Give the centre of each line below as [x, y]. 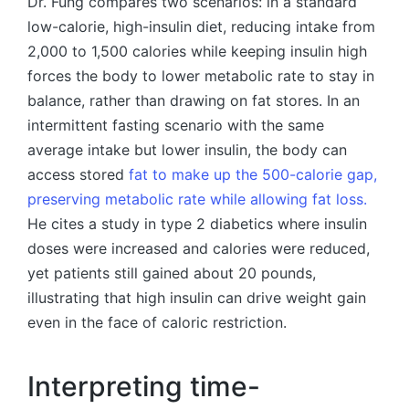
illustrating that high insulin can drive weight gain [197, 298]
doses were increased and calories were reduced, [199, 249]
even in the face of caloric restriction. [157, 323]
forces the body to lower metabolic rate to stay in [201, 76]
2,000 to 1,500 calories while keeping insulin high [197, 52]
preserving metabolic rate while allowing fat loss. [197, 199]
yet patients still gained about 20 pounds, [172, 273]
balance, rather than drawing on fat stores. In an [194, 101]
